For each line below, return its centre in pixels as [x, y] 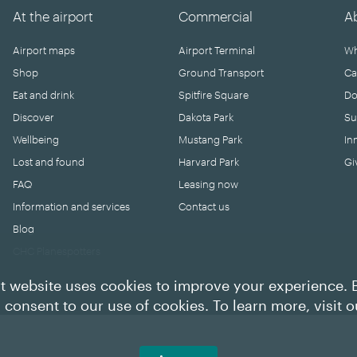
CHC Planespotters [56, 251]
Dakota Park [206, 117]
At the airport [53, 16]
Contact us [204, 206]
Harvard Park [208, 162]
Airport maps [43, 50]
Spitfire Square [213, 95]
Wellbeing [35, 139]
